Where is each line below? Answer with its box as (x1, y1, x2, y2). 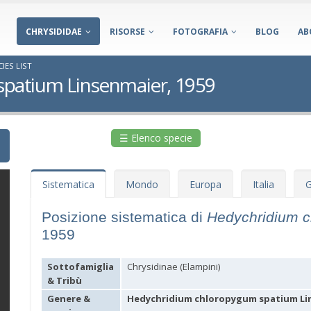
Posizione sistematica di (42, 209, 207, 225)
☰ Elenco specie (119, 131, 192, 144)
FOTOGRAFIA (173, 26, 228, 37)
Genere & (47, 292, 90, 305)
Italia (253, 178, 274, 191)
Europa (190, 178, 221, 191)
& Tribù (47, 274, 82, 287)
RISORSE (110, 26, 145, 37)
